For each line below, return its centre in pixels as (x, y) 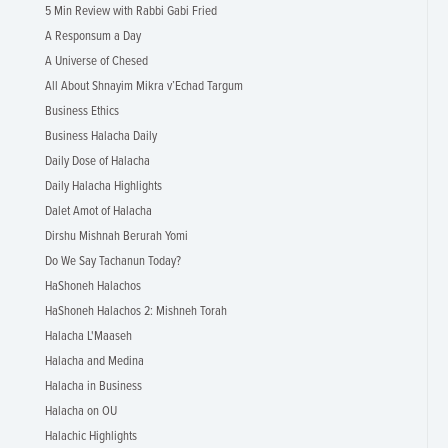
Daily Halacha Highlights (103, 186)
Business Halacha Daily (101, 136)
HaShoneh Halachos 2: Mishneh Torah (136, 311)
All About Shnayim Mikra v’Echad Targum (144, 86)
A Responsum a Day (93, 36)
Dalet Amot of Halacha (98, 211)
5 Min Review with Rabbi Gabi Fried (131, 11)
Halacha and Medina (94, 361)
